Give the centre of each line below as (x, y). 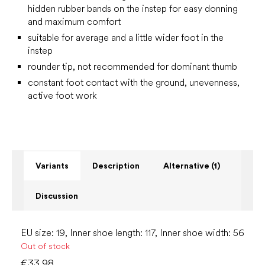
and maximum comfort (74, 22)
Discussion (57, 196)
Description (116, 166)
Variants (52, 166)
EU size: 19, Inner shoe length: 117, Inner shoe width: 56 (132, 233)
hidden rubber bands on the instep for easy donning (133, 9)
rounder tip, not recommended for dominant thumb (132, 67)
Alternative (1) (192, 166)
